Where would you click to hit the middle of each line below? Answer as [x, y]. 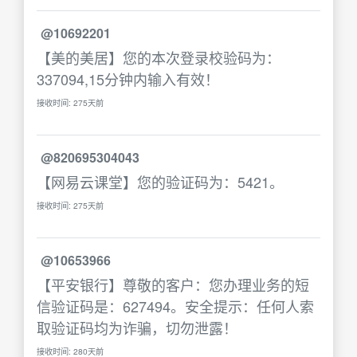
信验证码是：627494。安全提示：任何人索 [175, 306]
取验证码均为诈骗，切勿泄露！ [137, 328]
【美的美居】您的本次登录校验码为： [159, 57]
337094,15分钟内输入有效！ [128, 79]
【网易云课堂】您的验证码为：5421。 [160, 182]
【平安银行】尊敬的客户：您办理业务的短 [173, 284]
